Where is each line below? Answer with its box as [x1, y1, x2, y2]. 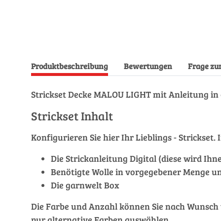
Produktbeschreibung [31, 61, 108, 71]
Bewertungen [124, 61, 172, 71]
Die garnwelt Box [51, 179, 119, 191]
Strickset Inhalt [31, 108, 113, 124]
